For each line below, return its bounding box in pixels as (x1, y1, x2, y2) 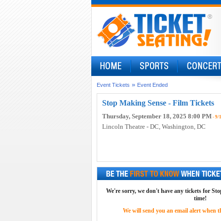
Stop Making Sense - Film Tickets (102, 99, 214, 107)
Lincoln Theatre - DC (102, 123, 159, 130)
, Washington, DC (158, 123, 206, 130)
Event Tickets (96, 82, 130, 88)
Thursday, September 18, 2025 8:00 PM (102, 112, 212, 120)
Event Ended (137, 82, 168, 88)
